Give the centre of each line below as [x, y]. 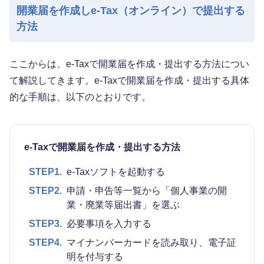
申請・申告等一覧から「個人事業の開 [147, 190]
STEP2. [45, 190]
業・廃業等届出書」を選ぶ [123, 204]
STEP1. [45, 171]
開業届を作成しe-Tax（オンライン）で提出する [131, 10]
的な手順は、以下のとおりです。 [80, 97]
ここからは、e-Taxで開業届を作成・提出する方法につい [129, 64]
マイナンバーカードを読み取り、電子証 [151, 242]
